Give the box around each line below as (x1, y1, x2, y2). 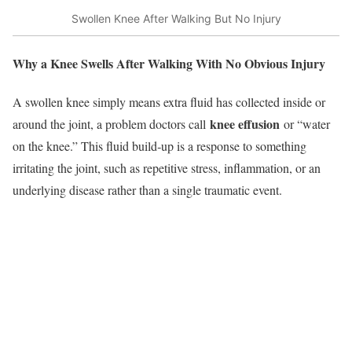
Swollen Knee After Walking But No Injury (71, 12, 281, 26)
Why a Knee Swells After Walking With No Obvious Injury (13, 54, 325, 73)
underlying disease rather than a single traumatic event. (13, 181, 282, 199)
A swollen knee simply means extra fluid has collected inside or (13, 93, 325, 111)
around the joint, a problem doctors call (13, 115, 210, 133)
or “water (280, 115, 330, 133)
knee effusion (210, 115, 280, 134)
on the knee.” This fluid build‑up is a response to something (13, 137, 306, 155)
